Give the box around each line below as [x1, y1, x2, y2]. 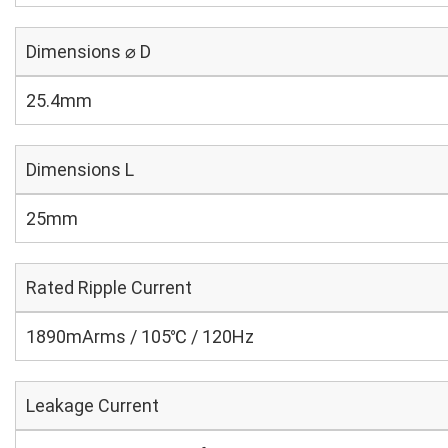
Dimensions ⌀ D [26, 41, 151, 62]
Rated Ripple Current [26, 277, 192, 298]
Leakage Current [26, 395, 159, 416]
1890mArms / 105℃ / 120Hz [26, 326, 254, 347]
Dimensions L [26, 159, 134, 180]
